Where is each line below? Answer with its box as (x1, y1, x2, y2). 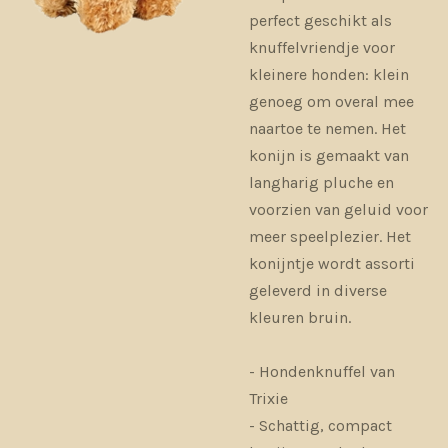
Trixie (249, 388, 288, 408)
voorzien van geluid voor (249, 199, 428, 219)
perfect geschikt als (249, 10, 392, 30)
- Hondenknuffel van (249, 361, 395, 381)
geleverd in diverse (249, 280, 387, 300)
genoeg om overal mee (249, 91, 414, 111)
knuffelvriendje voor (249, 37, 395, 57)
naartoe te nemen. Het (249, 118, 406, 138)
